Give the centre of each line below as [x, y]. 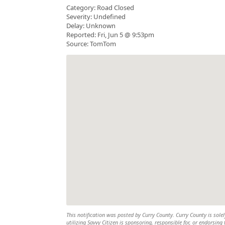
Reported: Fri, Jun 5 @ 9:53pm [110, 35]
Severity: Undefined [96, 17]
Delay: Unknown [91, 26]
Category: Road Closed [100, 8]
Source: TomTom [91, 44]
